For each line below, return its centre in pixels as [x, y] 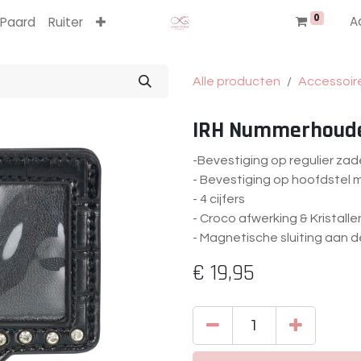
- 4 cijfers [219, 199]
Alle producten [237, 81]
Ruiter [66, 22]
